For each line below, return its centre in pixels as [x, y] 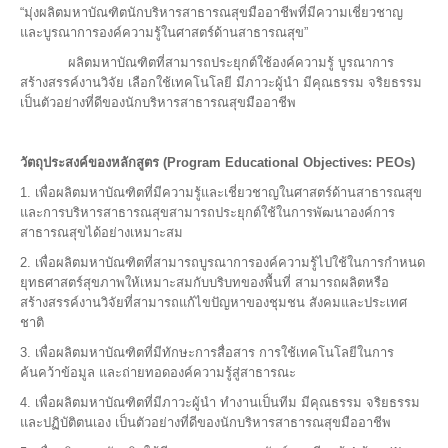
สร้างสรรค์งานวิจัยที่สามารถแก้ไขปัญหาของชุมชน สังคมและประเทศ [213, 302]
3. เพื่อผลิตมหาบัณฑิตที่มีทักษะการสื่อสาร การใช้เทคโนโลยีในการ [207, 352]
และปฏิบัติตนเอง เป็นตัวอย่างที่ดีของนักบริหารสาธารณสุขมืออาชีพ [205, 422]
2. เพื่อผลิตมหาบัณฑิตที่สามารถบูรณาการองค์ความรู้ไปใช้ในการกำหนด [222, 262]
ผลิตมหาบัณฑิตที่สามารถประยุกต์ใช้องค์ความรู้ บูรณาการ [207, 62]
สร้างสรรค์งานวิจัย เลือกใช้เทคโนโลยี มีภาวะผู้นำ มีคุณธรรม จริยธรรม [221, 82]
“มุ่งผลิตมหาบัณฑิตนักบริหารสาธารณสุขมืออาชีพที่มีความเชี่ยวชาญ [211, 12]
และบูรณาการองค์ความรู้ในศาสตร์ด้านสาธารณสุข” [164, 32]
